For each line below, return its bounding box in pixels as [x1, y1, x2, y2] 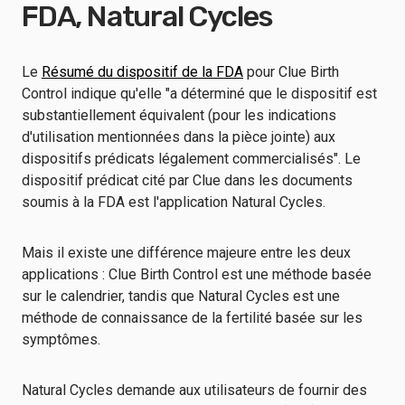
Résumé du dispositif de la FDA [42, 63, 243, 80]
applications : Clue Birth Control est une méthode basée [22, 266, 372, 283]
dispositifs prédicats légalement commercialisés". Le [22, 150, 361, 167]
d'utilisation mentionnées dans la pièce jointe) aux [22, 128, 335, 146]
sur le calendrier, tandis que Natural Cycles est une [22, 287, 340, 305]
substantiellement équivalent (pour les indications [22, 107, 336, 124]
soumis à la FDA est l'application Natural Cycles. [22, 193, 333, 211]
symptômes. [22, 331, 104, 348]
